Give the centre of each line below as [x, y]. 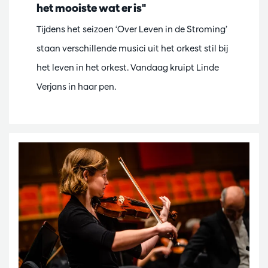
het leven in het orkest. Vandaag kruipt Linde [128, 68]
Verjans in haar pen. [76, 87]
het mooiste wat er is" [91, 8]
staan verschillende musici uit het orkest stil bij [132, 48]
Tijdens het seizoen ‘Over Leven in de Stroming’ [132, 29]
